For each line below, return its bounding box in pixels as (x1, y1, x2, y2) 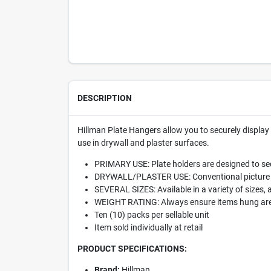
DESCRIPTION (77, 93, 132, 103)
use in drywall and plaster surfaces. (77, 138, 209, 148)
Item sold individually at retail (94, 223, 203, 232)
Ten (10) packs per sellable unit (94, 210, 209, 220)
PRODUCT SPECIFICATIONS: (77, 244, 187, 253)
